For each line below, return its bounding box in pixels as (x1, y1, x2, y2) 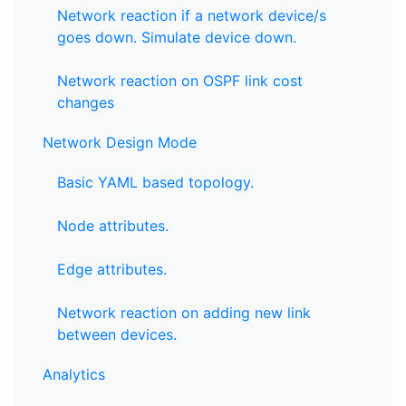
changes (57, 93, 114, 111)
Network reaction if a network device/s (57, 6, 326, 24)
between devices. (57, 325, 177, 343)
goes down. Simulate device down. (57, 28, 296, 46)
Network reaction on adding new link (57, 304, 311, 322)
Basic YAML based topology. (57, 173, 254, 191)
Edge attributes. (57, 260, 167, 278)
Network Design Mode (43, 133, 197, 151)
